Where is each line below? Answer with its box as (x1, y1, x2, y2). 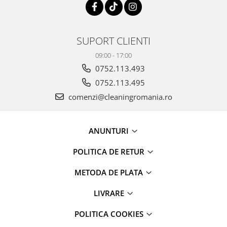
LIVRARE (93, 188, 126, 199)
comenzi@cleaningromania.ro (66, 92, 172, 102)
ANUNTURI (89, 126, 131, 136)
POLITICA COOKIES (74, 209, 145, 219)
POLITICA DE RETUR (73, 146, 146, 157)
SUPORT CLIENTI (77, 33, 150, 48)
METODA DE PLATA (74, 167, 145, 178)
